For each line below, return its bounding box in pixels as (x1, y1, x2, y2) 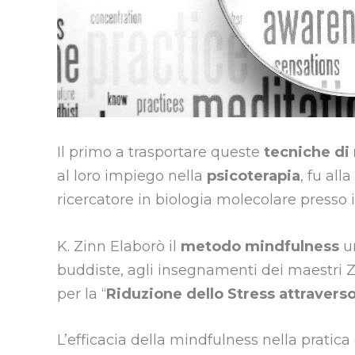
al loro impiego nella (57, 166, 207, 185)
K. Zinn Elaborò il (57, 237, 181, 255)
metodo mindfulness (181, 237, 343, 255)
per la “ (57, 284, 106, 303)
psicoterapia (207, 166, 300, 185)
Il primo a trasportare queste (57, 143, 264, 161)
